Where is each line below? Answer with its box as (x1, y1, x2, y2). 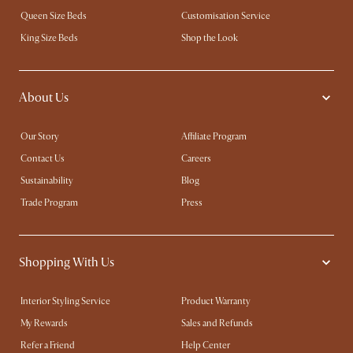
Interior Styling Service (20, 295, 110, 307)
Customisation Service (181, 10, 270, 22)
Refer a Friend (20, 340, 75, 351)
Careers (181, 153, 211, 165)
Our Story (20, 131, 59, 143)
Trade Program (20, 197, 78, 209)
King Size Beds (20, 32, 78, 44)
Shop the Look (181, 32, 238, 44)
